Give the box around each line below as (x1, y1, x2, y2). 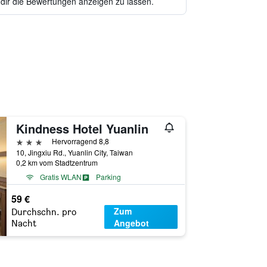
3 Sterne (15, 135, 50, 147)
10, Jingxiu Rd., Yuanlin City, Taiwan (15, 147, 133, 157)
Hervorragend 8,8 (51, 136, 109, 146)
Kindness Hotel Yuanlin (15, 120, 148, 137)
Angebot (114, 217, 150, 229)
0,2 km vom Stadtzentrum (15, 157, 98, 167)
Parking (95, 172, 121, 182)
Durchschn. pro (11, 206, 76, 218)
